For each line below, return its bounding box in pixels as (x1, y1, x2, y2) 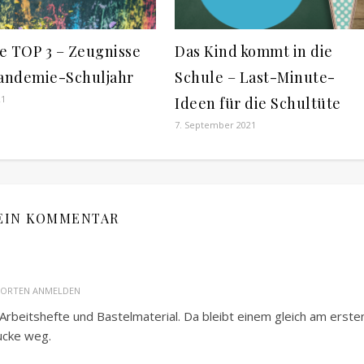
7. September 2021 (175, 119, 256, 132)
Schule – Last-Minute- (175, 67, 336, 88)
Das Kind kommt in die (175, 41, 333, 62)
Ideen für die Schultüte (175, 93, 341, 114)
